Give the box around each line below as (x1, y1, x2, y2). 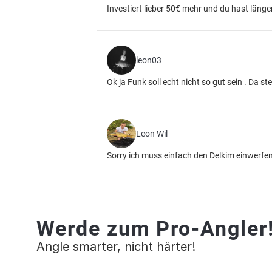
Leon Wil (136, 129, 168, 138)
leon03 (136, 55, 161, 65)
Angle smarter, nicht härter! (36, 239, 195, 254)
